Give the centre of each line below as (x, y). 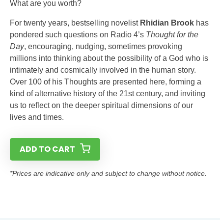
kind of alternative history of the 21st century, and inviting (108, 94)
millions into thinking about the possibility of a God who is (109, 58)
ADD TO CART (47, 149)
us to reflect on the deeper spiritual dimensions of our (101, 105)
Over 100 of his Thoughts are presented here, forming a (106, 82)
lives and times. (37, 117)
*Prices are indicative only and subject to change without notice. (108, 173)
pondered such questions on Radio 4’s (77, 35)
